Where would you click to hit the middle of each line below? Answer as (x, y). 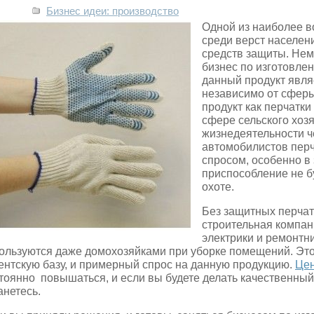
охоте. (218, 187)
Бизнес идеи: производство (112, 11)
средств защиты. (247, 54)
